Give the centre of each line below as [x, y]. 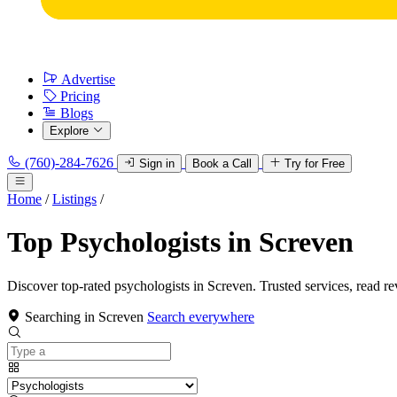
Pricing [80, 96]
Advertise [88, 79]
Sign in [157, 163]
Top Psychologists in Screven [180, 242]
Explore [69, 131]
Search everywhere [201, 316]
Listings [74, 199]
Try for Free [315, 163]
